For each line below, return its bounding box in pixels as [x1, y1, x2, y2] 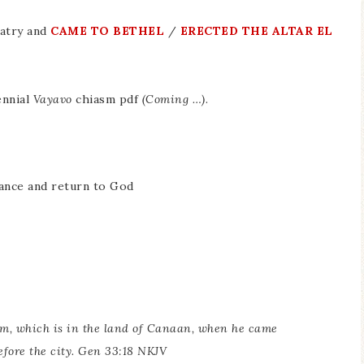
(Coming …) [141, 92, 206, 106]
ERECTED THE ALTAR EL [180, 24, 333, 38]
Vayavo [32, 92, 72, 106]
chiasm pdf [71, 92, 142, 106]
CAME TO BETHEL [50, 24, 168, 38]
